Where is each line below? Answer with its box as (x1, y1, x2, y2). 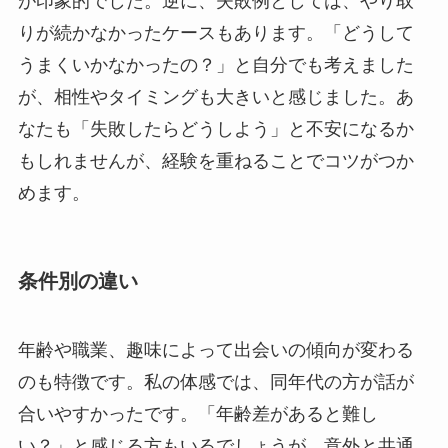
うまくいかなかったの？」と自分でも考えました (17, 54, 414, 75)
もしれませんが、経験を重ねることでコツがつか (17, 150, 414, 171)
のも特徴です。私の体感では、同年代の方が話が (17, 372, 414, 393)
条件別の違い (17, 269, 138, 292)
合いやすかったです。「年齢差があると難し (17, 404, 378, 425)
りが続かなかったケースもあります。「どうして (17, 22, 414, 43)
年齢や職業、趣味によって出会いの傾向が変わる (17, 340, 414, 361)
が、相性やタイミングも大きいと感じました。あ (17, 86, 414, 107)
